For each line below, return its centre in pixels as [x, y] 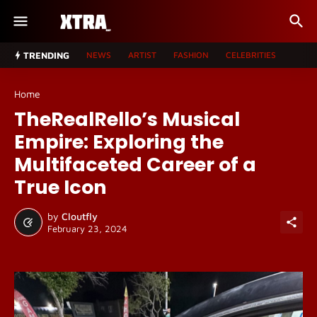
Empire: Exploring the [119, 142]
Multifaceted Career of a [135, 165]
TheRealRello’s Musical [127, 119]
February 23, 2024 [87, 228]
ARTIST [142, 55]
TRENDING [46, 55]
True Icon [60, 187]
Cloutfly [80, 216]
